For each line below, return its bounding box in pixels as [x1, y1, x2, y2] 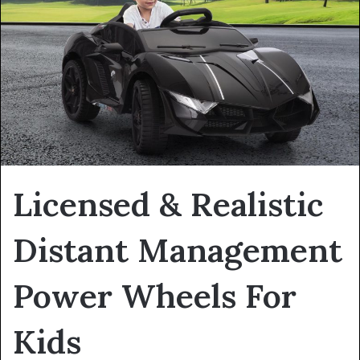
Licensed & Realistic [13, 182, 324, 225]
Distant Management [13, 228, 342, 271]
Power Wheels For [13, 274, 297, 317]
